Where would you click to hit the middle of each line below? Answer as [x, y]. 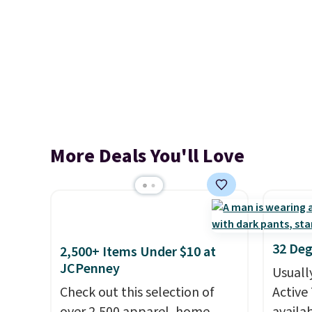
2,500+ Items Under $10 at [138, 252]
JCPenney [90, 269]
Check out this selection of [137, 292]
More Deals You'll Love [147, 156]
